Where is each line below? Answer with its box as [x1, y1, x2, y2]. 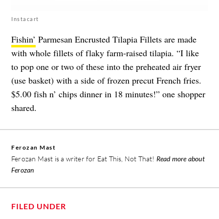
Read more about [156, 154, 205, 163]
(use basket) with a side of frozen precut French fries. [11, 74, 201, 87]
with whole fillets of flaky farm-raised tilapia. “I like [11, 47, 199, 59]
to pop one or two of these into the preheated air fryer [11, 61, 201, 73]
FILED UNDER [11, 201, 66, 211]
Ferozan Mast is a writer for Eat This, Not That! [11, 154, 156, 163]
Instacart [11, 16, 39, 22]
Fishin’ [11, 33, 36, 45]
